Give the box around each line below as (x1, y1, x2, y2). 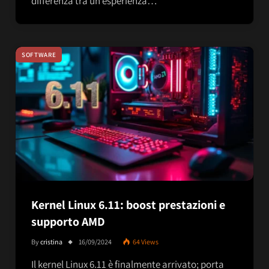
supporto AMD (31, 214, 105, 229)
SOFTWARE (22, 50, 56, 59)
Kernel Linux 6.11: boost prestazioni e (31, 197, 225, 213)
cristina (40, 237, 62, 246)
